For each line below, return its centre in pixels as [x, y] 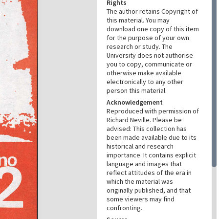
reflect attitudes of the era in [149, 173]
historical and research [140, 146]
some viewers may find [141, 199]
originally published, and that [149, 190]
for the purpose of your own [148, 38]
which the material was [140, 181]
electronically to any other [145, 82]
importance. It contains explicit [151, 155]
